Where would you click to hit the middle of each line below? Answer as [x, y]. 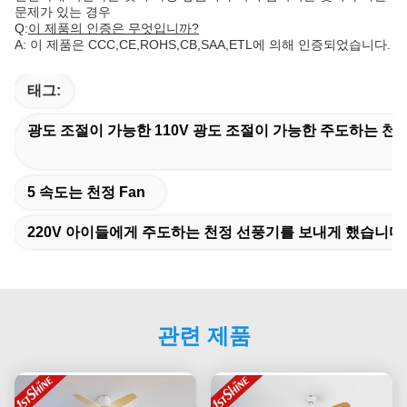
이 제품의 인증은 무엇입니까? [114, 29]
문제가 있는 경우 [63, 12]
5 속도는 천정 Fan [86, 193]
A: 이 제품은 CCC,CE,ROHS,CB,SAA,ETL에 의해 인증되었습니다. [203, 45]
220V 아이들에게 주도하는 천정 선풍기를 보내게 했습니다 [215, 233]
